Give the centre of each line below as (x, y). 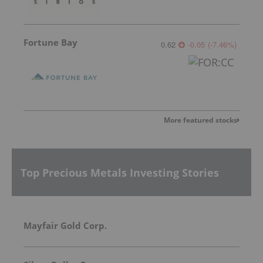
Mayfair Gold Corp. (65, 225)
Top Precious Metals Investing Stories (120, 172)
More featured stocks (200, 120)
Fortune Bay (50, 43)
